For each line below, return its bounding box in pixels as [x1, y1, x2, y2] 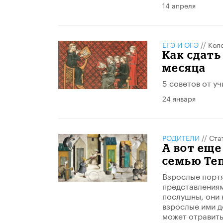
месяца [162, 61, 206, 74]
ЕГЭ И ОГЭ [162, 39, 199, 50]
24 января [162, 93, 196, 104]
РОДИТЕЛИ [162, 132, 200, 143]
